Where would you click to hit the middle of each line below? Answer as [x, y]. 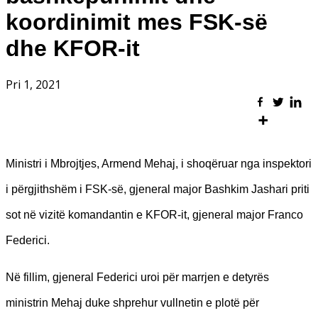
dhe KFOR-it [73, 48]
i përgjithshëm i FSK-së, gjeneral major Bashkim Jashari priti [158, 189]
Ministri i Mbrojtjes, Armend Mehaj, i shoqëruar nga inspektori [159, 163]
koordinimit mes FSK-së [137, 22]
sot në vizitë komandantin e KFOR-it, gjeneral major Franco [154, 214]
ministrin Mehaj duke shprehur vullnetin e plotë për [132, 302]
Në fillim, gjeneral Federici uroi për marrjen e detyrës [137, 277]
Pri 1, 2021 [33, 85]
